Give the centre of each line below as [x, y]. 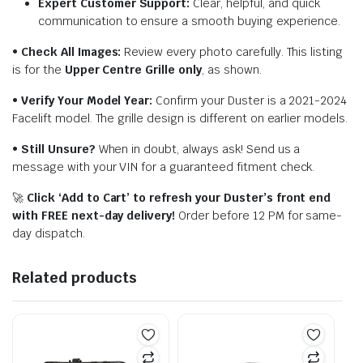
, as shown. [231, 69]
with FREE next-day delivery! [94, 215]
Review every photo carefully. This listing [232, 51]
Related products [75, 277]
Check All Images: [71, 51]
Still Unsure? [58, 149]
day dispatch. [49, 233]
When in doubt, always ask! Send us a [198, 149]
